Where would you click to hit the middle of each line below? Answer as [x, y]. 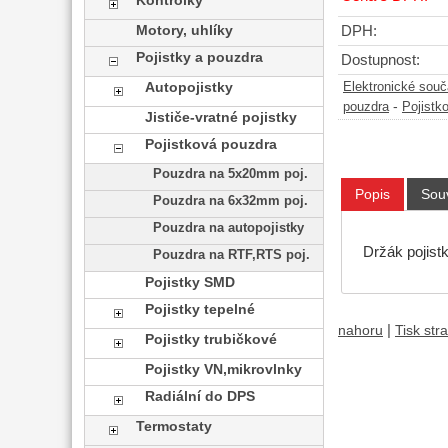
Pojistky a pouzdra [200, 57]
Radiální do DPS [199, 396]
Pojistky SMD [189, 282]
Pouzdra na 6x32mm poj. [230, 201]
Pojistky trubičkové [210, 339]
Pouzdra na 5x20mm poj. [230, 174]
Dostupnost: [380, 60]
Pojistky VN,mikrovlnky [223, 369]
